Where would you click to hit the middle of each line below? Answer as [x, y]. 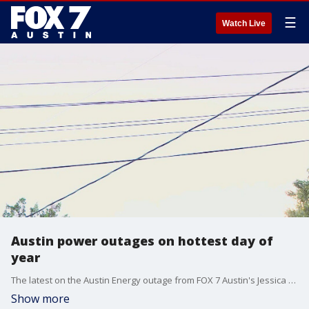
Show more [40, 299]
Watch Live [244, 23]
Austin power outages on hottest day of [142, 241]
